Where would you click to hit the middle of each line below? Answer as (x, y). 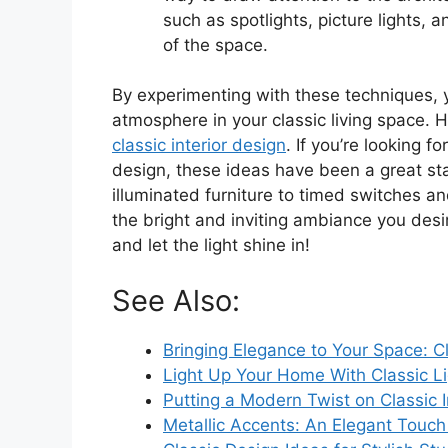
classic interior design (199, 145)
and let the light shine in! (211, 245)
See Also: (176, 300)
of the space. (215, 44)
